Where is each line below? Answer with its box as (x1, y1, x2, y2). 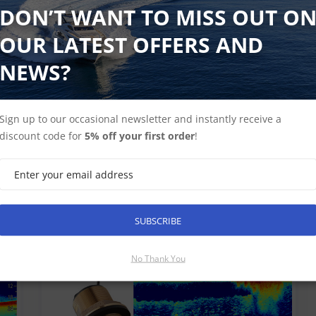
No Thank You (130, 252, 186, 265)
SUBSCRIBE (135, 214, 181, 226)
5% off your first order (85, 128, 195, 142)
